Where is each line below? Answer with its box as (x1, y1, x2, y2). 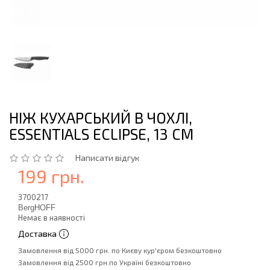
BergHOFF (18, 203, 55, 212)
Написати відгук (75, 152, 139, 163)
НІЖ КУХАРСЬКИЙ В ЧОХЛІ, (9, 108, 192, 127)
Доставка (18, 228, 57, 239)
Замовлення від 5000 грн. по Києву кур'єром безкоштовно (18, 246, 222, 254)
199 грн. (18, 165, 84, 187)
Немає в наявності (18, 213, 85, 222)
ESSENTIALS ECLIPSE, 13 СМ (9, 125, 193, 143)
